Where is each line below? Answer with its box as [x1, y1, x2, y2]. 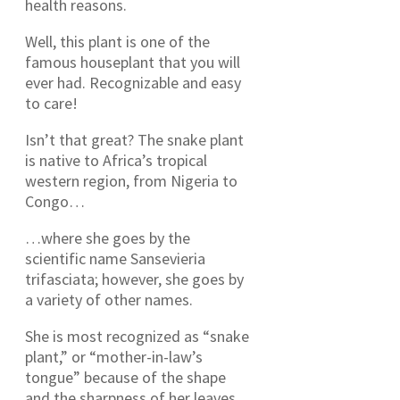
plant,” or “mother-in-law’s [25, 346, 203, 367]
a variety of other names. [25, 288, 193, 310]
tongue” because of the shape [25, 366, 226, 387]
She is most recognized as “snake [25, 325, 249, 346]
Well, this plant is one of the [25, 30, 210, 52]
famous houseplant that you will [25, 51, 240, 72]
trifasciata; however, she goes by [25, 268, 244, 289]
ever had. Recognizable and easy [25, 71, 241, 93]
